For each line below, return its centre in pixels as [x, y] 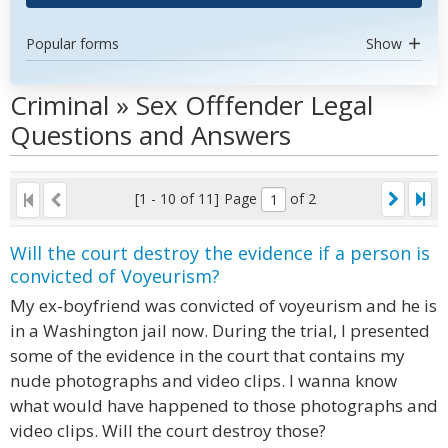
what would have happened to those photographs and [224, 405]
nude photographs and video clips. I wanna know [203, 380]
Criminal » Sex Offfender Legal [191, 105]
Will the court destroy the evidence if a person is [220, 253]
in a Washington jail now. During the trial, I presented [220, 330]
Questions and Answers [150, 135]
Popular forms [72, 43]
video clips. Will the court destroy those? [168, 430]
